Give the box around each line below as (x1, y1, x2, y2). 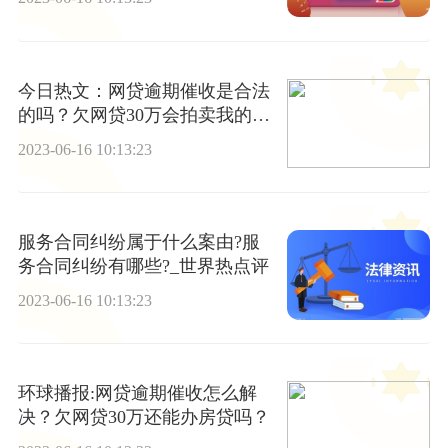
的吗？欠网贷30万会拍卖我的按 (17, 104, 270, 125)
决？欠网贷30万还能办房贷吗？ (17, 407, 270, 428)
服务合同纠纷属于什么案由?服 (17, 231, 260, 252)
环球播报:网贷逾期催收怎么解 (17, 383, 257, 404)
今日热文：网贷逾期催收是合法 (17, 80, 270, 101)
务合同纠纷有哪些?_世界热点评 (17, 255, 269, 276)
